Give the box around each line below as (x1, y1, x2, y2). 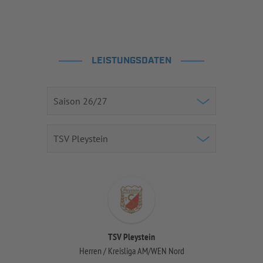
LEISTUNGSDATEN (92, 55, 171, 67)
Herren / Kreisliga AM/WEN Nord (79, 245, 184, 257)
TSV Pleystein (108, 231, 155, 242)
